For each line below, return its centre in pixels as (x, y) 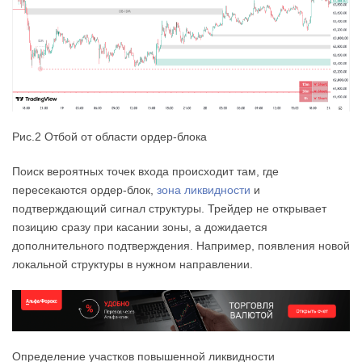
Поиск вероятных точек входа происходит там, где (145, 171)
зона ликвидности (204, 189)
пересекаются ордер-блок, (84, 189)
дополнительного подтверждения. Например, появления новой (181, 245)
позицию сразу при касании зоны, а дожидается (140, 227)
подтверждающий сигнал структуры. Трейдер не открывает (169, 208)
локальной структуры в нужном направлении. (133, 264)
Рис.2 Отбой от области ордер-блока (109, 136)
